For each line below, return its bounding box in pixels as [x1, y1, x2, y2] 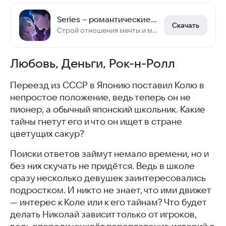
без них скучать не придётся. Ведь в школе [10, 160, 195, 171]
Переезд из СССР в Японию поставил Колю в [10, 80, 204, 90]
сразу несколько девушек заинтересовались [10, 173, 206, 183]
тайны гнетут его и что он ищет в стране [10, 116, 182, 127]
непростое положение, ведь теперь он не [10, 92, 191, 102]
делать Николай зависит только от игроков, [10, 209, 197, 219]
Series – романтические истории [151, 14, 157, 24]
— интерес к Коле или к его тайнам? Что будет [10, 197, 206, 207]
